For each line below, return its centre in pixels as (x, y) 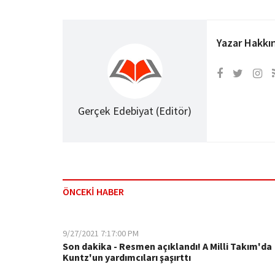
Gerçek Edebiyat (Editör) (135, 111)
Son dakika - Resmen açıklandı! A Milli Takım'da (167, 246)
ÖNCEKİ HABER (93, 192)
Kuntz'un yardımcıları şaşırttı (127, 258)
